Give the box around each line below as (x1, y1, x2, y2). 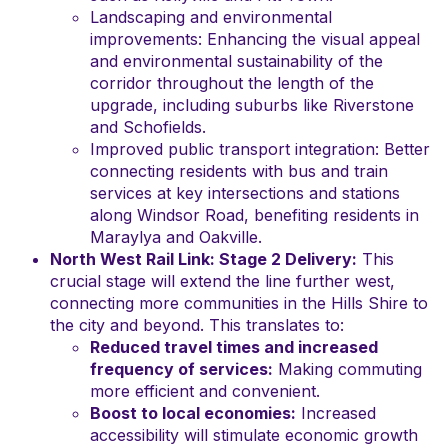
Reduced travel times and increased (90, 337, 378, 357)
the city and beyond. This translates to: (50, 315, 344, 335)
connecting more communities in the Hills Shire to (50, 293, 428, 313)
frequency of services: (90, 359, 273, 379)
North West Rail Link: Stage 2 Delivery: (50, 249, 357, 269)
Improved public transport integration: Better (90, 139, 430, 159)
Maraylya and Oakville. (90, 227, 262, 247)
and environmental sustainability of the (90, 51, 383, 71)
